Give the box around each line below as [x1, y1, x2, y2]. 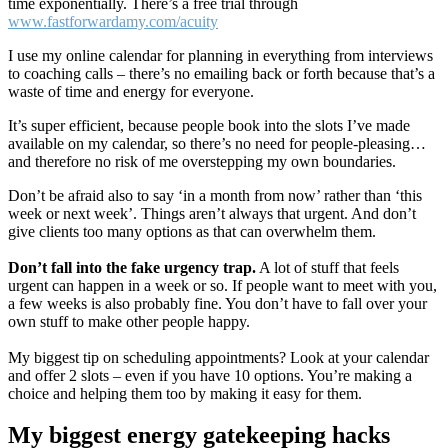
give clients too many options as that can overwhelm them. [8, 222, 376, 240]
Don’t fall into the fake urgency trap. [8, 258, 256, 276]
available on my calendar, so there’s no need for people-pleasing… [8, 134, 426, 152]
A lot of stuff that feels [256, 258, 399, 276]
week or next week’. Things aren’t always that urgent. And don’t [8, 204, 416, 222]
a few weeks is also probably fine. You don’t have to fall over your [8, 294, 427, 312]
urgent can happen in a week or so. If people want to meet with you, [8, 276, 437, 294]
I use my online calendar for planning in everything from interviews [8, 46, 433, 64]
